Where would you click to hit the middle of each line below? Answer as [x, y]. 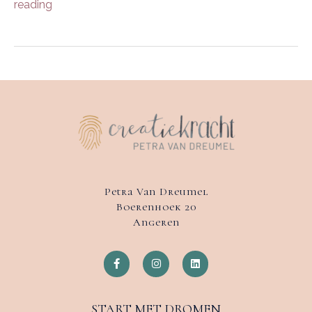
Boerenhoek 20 [156, 207]
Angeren [156, 223]
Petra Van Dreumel [156, 192]
